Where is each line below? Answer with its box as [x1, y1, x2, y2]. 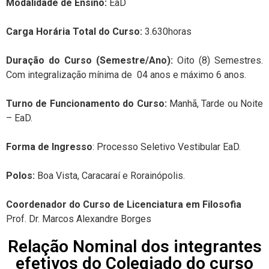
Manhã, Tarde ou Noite [166, 97, 263, 109]
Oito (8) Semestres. [173, 54, 263, 66]
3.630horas [145, 25, 192, 37]
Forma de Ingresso [6, 141, 92, 153]
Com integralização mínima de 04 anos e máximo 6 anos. [6, 68, 246, 80]
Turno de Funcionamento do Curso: [6, 97, 167, 109]
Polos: [6, 169, 35, 181]
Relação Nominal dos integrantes [7, 236, 262, 256]
